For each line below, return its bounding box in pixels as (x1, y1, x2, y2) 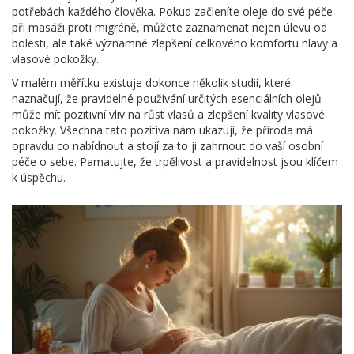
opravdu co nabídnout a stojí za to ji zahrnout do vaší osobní (12, 137, 323, 153)
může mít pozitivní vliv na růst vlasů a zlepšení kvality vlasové (12, 106, 325, 122)
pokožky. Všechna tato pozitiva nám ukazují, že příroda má (12, 122, 313, 137)
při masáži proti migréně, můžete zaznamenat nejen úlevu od (12, 19, 327, 35)
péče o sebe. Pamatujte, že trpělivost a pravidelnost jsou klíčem (12, 153, 338, 169)
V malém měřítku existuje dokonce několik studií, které (12, 74, 291, 90)
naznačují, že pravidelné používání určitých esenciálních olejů (12, 90, 322, 106)
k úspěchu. (12, 169, 66, 185)
